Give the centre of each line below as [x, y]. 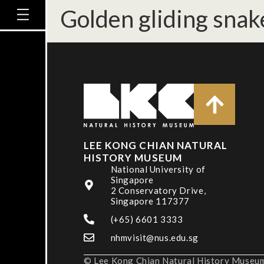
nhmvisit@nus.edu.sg [154, 237]
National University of [158, 169]
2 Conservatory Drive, [158, 190]
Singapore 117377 [150, 201]
